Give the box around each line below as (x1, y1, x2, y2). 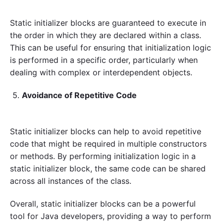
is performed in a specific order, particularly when (10, 55, 198, 65)
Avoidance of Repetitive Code (22, 90, 137, 100)
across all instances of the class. (10, 175, 131, 186)
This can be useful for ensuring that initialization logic (10, 43, 211, 53)
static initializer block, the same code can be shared (10, 163, 206, 173)
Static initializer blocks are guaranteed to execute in (10, 18, 206, 28)
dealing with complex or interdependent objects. (10, 67, 192, 77)
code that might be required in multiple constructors (10, 138, 207, 149)
